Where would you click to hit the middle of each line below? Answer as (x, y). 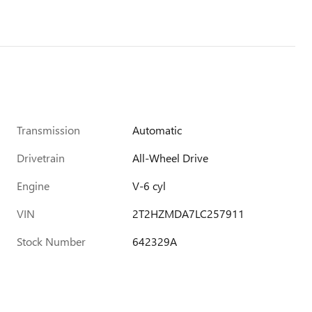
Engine (33, 186)
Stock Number (51, 241)
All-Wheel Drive (171, 158)
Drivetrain (41, 158)
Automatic (157, 130)
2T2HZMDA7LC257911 (189, 213)
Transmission (48, 130)
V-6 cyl (149, 186)
